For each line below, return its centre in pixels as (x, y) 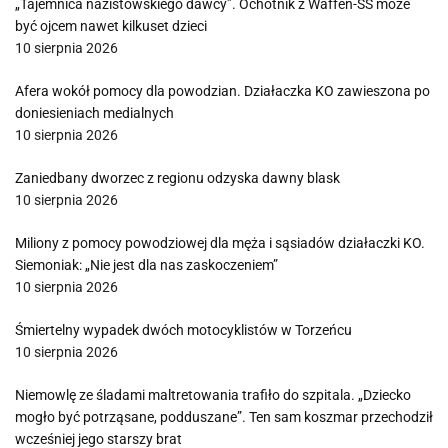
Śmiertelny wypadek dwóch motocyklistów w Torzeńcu (183, 330)
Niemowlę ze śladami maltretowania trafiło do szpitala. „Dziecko (213, 395)
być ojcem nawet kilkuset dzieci (111, 26)
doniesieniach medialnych (94, 113)
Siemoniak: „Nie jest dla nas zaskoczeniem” (146, 265)
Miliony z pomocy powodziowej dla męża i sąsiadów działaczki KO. (220, 243)
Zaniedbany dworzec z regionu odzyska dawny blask (177, 178)
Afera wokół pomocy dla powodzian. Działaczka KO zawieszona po (222, 91)
